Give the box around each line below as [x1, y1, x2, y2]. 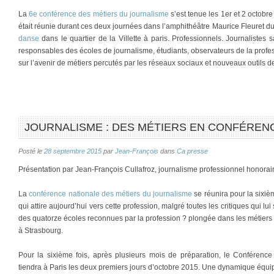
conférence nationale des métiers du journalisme [29, 190, 194, 198]
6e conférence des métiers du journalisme [29, 10, 169, 18]
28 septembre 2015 [44, 147, 102, 155]
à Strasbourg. [18, 226, 63, 235]
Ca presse [177, 147, 208, 155]
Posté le [18, 147, 44, 155]
